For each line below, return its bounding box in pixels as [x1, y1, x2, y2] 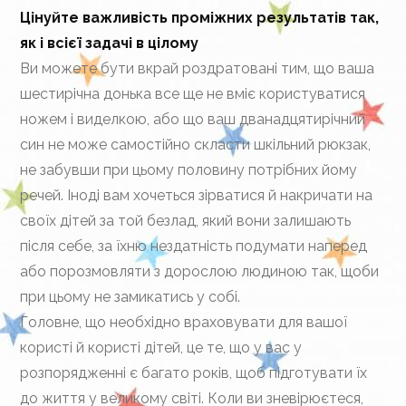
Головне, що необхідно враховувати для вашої [20, 314, 348, 331]
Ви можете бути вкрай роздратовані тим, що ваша [20, 60, 375, 77]
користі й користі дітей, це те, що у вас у [20, 339, 303, 356]
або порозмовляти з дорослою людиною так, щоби [20, 263, 380, 280]
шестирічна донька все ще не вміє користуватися [20, 85, 366, 102]
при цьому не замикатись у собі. [20, 288, 241, 305]
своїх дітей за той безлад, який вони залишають [20, 212, 352, 229]
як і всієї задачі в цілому [20, 34, 199, 52]
